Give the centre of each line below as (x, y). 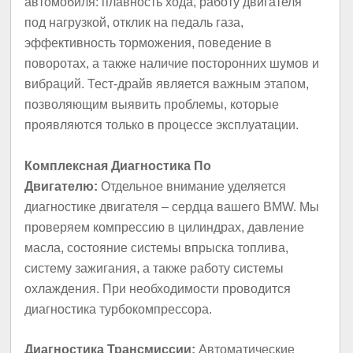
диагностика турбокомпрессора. (119, 309)
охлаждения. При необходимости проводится (158, 288)
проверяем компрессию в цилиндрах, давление (165, 227)
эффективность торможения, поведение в (149, 43)
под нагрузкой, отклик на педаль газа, (134, 23)
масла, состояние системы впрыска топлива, (157, 247)
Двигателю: (61, 186)
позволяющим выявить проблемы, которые (152, 105)
